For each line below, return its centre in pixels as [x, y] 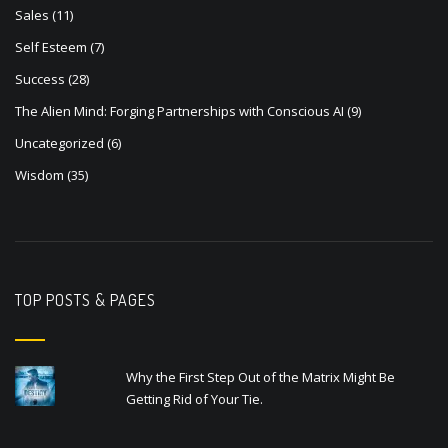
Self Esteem [51, 47]
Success [40, 79]
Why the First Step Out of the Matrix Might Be [261, 377]
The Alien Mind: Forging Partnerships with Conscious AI [179, 111]
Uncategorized [59, 143]
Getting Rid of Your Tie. [195, 399]
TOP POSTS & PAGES [86, 300]
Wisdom [39, 175]
